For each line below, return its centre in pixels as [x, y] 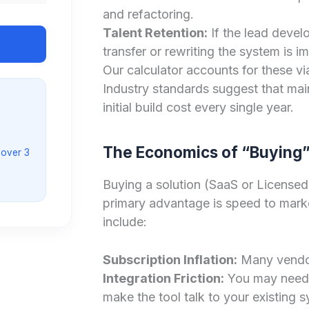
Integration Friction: [163, 279]
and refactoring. [148, 14]
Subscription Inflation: [170, 260]
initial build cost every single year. [198, 107]
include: [124, 221]
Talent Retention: [155, 32]
